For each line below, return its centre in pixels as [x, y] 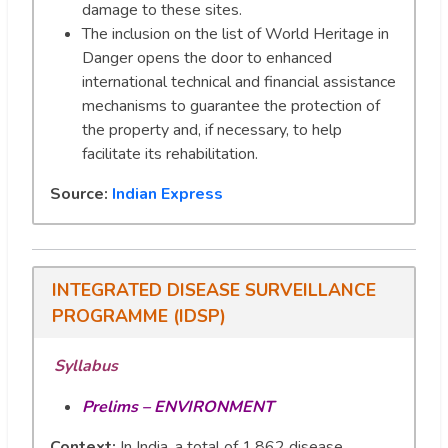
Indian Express [167, 193]
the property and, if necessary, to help [212, 129]
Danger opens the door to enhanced [207, 57]
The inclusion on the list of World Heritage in [235, 33]
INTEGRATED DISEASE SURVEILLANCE [213, 289]
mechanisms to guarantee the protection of [231, 105]
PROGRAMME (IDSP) [138, 315]
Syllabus [86, 365]
